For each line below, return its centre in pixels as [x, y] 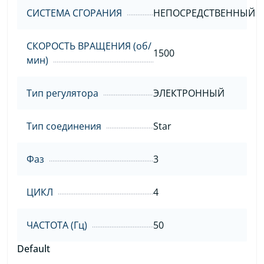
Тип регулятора [62, 93]
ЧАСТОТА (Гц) [57, 225]
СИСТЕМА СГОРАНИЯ [74, 13]
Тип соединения [64, 126]
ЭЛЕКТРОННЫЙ [189, 93]
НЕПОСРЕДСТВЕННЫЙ [204, 13]
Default [34, 248]
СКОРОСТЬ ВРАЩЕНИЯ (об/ [89, 46]
